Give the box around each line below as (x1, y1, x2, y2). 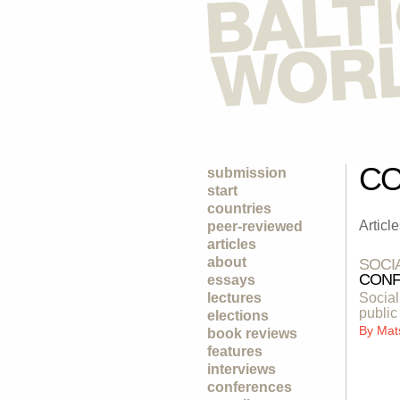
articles (207, 237, 256, 252)
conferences (207, 379, 292, 395)
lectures (207, 290, 262, 305)
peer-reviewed (207, 219, 303, 234)
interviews (207, 362, 276, 377)
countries (207, 201, 271, 216)
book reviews (207, 326, 297, 341)
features (207, 344, 262, 359)
